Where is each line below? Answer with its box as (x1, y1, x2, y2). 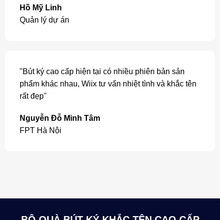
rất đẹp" (19, 91, 47, 100)
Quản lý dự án (19, 16, 69, 25)
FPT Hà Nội (19, 126, 61, 135)
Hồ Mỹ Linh (19, 3, 62, 12)
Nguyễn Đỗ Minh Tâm (19, 114, 100, 123)
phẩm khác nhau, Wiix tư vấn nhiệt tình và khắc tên (19, 79, 196, 88)
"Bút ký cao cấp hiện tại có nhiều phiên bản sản (19, 67, 185, 76)
